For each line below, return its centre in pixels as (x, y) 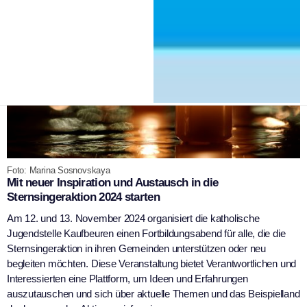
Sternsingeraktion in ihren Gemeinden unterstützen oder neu (136, 248)
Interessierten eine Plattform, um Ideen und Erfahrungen (127, 278)
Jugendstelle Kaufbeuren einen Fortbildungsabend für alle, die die (146, 233)
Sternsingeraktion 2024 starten (83, 197)
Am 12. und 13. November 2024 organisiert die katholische (133, 218)
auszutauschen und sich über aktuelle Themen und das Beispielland (153, 293)
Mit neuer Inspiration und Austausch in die (113, 182)
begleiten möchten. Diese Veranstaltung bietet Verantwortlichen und (152, 263)
